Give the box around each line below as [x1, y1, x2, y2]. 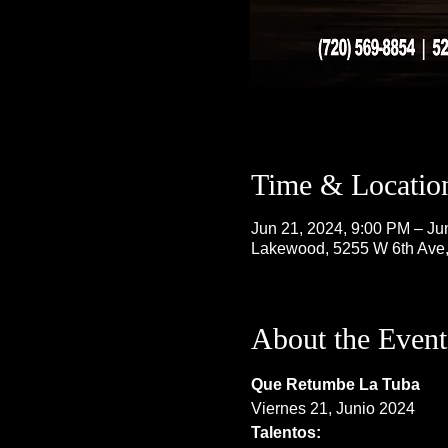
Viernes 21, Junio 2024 [250, 400, 415, 417]
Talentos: [250, 424, 321, 441]
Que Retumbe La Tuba [250, 376, 420, 393]
